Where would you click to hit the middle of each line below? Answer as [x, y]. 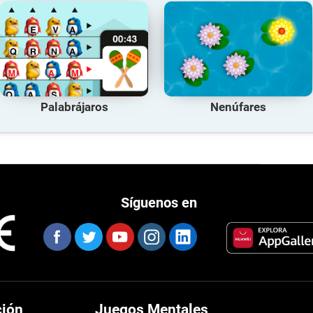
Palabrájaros [74, 107]
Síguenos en [159, 203]
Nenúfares [239, 107]
